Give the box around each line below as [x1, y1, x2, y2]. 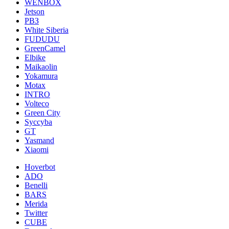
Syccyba [25, 117, 52, 126]
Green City [25, 108, 60, 117]
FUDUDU [25, 34, 60, 43]
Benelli [25, 180, 48, 190]
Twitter [25, 208, 48, 217]
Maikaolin [25, 62, 57, 71]
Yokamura [25, 71, 58, 80]
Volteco [25, 99, 49, 108]
